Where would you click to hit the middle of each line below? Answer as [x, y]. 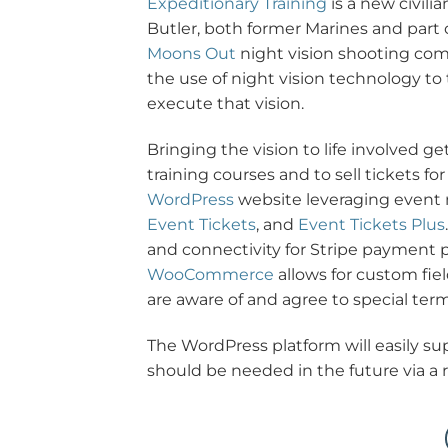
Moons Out [191, 53]
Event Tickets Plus [371, 224]
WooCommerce [210, 274]
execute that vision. [225, 103]
